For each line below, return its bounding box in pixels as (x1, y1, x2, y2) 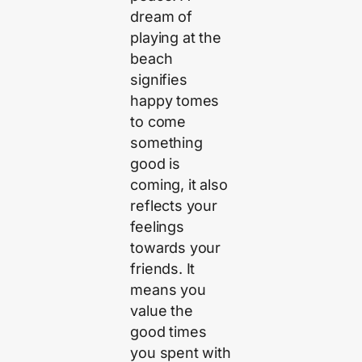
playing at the (130, 28, 221, 46)
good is (130, 154, 181, 172)
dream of (130, 7, 192, 25)
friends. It (130, 259, 196, 277)
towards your (130, 238, 221, 256)
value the (130, 301, 193, 319)
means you (130, 280, 206, 298)
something (130, 133, 203, 151)
